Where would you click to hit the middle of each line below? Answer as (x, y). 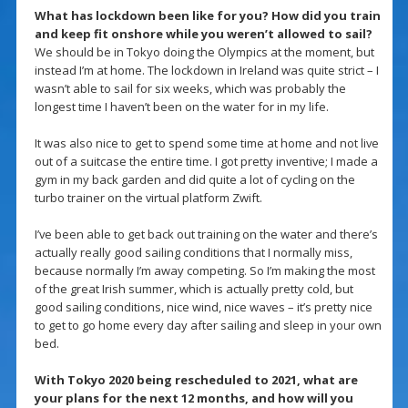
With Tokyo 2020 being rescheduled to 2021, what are (196, 380)
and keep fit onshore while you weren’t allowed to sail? (203, 34)
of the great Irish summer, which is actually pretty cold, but (194, 289)
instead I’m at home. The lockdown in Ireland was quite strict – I (206, 71)
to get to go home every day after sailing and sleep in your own (208, 326)
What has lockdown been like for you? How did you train (207, 16)
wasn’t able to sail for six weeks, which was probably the (190, 89)
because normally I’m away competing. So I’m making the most (204, 271)
